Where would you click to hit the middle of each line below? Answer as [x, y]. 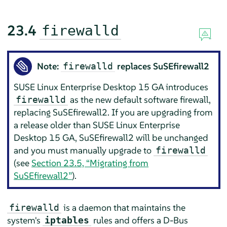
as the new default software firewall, [140, 100]
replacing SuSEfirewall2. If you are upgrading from [113, 112]
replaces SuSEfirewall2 [162, 66]
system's [25, 220]
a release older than [53, 125]
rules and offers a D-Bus [139, 220]
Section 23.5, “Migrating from [90, 163]
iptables [67, 220]
